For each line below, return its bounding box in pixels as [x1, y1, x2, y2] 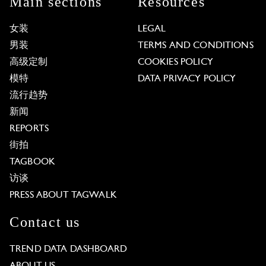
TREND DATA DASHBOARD [9, 244, 127, 254]
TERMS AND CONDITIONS [137, 40, 254, 50]
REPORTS [9, 123, 49, 134]
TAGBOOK [9, 157, 56, 167]
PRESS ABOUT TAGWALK [9, 190, 117, 200]
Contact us [9, 214, 80, 230]
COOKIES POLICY [137, 57, 213, 67]
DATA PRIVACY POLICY [137, 74, 236, 84]
